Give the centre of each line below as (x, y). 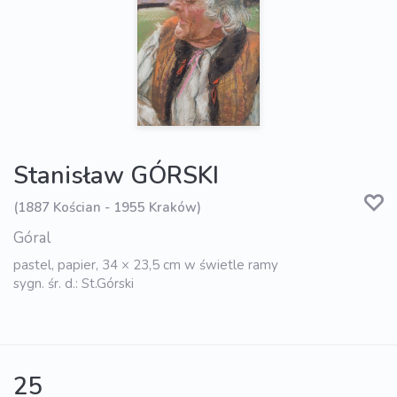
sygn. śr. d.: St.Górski (74, 284)
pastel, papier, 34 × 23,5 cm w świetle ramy (146, 265)
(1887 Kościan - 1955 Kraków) (107, 207)
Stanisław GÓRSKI (116, 176)
